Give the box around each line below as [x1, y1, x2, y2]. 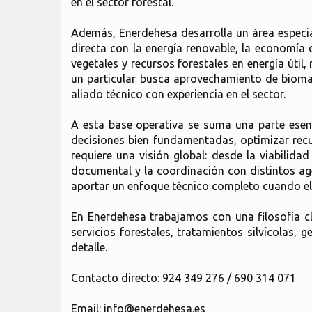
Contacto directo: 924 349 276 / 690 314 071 [71, 272, 296, 284]
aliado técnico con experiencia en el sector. [71, 88, 286, 100]
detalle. [71, 241, 107, 253]
